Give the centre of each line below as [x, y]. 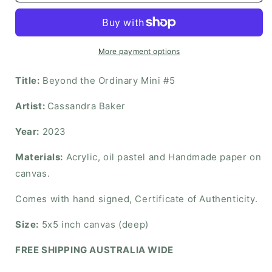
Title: [28, 80]
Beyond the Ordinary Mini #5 [107, 80]
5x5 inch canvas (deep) [94, 224]
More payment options [139, 51]
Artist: [31, 106]
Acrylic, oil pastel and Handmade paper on [162, 157]
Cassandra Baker [86, 106]
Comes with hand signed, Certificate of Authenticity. [137, 199]
